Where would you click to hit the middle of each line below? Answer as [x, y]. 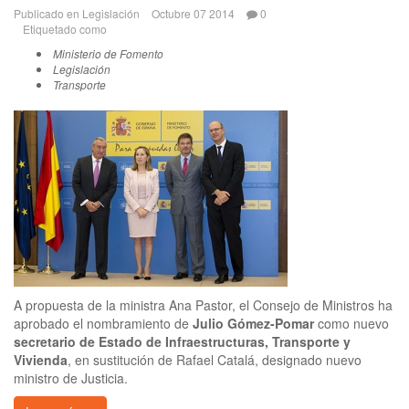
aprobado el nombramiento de [103, 323]
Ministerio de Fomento [108, 53]
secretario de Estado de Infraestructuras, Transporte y [182, 341]
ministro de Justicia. [71, 378]
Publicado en [47, 13]
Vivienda [41, 359]
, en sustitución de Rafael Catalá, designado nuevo [215, 359]
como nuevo [353, 323]
